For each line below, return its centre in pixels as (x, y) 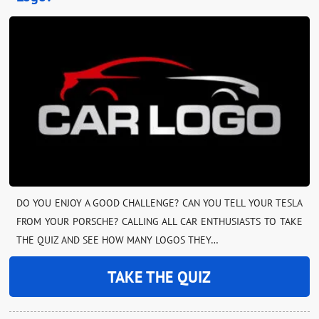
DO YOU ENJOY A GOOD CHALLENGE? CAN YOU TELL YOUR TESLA (159, 203)
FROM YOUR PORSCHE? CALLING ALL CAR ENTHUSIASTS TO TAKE (159, 221)
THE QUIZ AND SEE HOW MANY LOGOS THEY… (118, 240)
